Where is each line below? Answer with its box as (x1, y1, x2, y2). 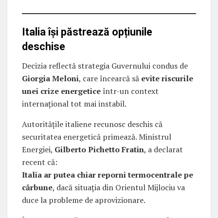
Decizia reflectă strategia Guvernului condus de (22, 60, 188, 71)
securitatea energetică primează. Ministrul (22, 131, 171, 142)
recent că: (22, 156, 57, 167)
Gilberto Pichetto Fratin (54, 144, 144, 155)
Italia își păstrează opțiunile (22, 26, 152, 38)
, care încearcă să (79, 73, 141, 84)
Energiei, (22, 144, 54, 155)
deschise (22, 40, 65, 53)
